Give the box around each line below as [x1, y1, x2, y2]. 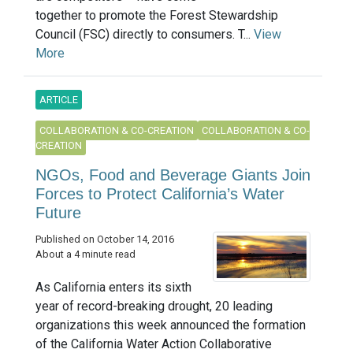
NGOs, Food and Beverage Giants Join [35, 166, 310, 184]
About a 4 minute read [35, 248, 136, 260]
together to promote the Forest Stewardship [35, 8, 278, 23]
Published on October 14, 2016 [35, 233, 174, 245]
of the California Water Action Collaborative [35, 336, 272, 351]
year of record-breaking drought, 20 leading [35, 298, 273, 314]
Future [35, 204, 81, 221]
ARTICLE [39, 94, 78, 106]
